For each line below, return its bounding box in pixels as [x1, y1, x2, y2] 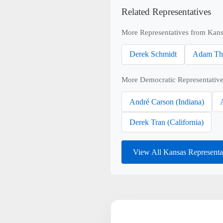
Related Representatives [121, 6, 212, 17]
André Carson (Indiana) [129, 97, 205, 106]
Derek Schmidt [129, 50, 177, 59]
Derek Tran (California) [129, 117, 204, 126]
